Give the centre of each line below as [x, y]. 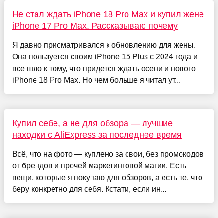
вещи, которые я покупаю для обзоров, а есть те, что [107, 177]
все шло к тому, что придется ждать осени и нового [104, 68]
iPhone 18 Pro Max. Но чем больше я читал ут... [96, 80]
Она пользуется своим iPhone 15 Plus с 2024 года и [105, 56]
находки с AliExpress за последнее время [97, 135]
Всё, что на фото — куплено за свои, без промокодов [108, 154]
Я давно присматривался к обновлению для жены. [104, 45]
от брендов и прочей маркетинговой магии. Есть [99, 165]
